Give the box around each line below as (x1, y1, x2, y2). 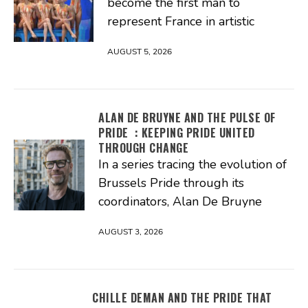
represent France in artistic (107, 12, 254, 30)
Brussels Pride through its (98, 174, 244, 191)
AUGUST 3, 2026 (98, 225, 163, 237)
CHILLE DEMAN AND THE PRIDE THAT (92, 289, 272, 306)
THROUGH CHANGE (98, 139, 188, 156)
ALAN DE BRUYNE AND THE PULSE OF (98, 109, 276, 126)
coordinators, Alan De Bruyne (98, 192, 262, 210)
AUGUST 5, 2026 (107, 45, 172, 57)
